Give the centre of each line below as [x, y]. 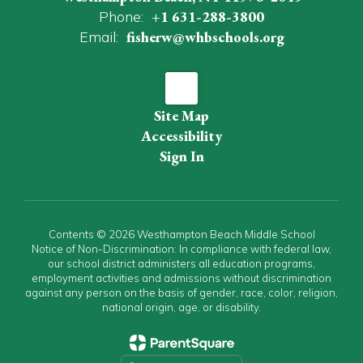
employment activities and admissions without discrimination [181, 278]
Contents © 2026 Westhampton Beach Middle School [181, 234]
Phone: [121, 17]
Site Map [181, 115]
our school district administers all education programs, [181, 263]
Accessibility [181, 136]
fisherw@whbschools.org [205, 37]
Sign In [181, 156]
